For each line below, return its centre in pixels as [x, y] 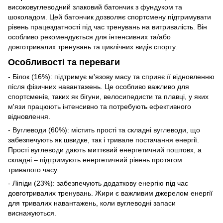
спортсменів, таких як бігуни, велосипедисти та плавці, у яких [108, 97]
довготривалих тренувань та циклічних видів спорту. [93, 47]
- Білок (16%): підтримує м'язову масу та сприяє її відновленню [111, 77]
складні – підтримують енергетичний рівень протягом [95, 160]
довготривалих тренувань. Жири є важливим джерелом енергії [110, 193]
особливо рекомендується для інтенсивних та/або [89, 37]
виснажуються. [32, 213]
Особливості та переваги [64, 62]
